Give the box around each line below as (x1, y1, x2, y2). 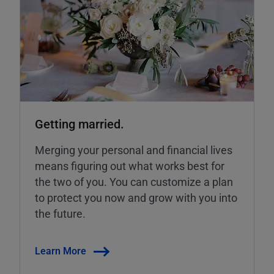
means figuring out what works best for (35, 158, 224, 174)
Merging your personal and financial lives (35, 143, 232, 158)
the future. (35, 206, 86, 221)
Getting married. (35, 116, 124, 132)
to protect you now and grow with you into (35, 190, 237, 206)
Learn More (35, 244, 86, 257)
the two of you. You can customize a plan (35, 174, 233, 190)
